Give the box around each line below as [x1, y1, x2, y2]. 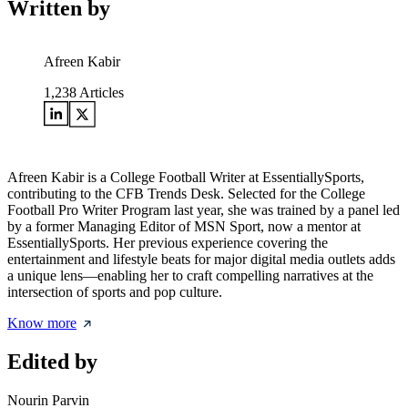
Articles [76, 85, 124, 101]
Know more [7, 315, 76, 331]
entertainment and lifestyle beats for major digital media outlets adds [7, 251, 395, 268]
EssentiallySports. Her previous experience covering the [7, 235, 328, 251]
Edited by [7, 350, 97, 374]
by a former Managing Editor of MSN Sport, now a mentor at [7, 219, 361, 235]
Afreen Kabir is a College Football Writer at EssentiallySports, [7, 169, 364, 186]
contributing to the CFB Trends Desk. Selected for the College [7, 186, 365, 202]
